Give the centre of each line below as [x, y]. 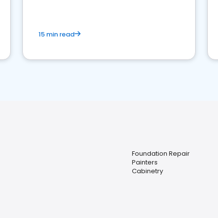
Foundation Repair [161, 154]
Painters [145, 162]
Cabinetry [147, 171]
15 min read [56, 34]
